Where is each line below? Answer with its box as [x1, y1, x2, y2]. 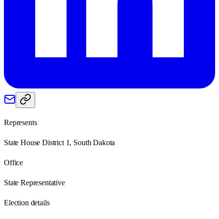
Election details [4, 198, 50, 207]
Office [4, 158, 23, 167]
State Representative [4, 178, 65, 187]
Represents [4, 118, 37, 127]
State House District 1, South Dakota [4, 138, 115, 147]
